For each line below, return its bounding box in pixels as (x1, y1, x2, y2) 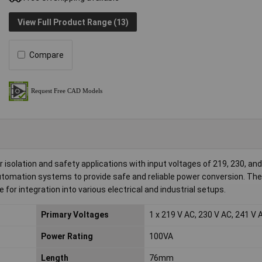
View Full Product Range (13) (17, 17, 129, 27)
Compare (29, 50, 64, 60)
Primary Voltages (40, 210, 109, 220)
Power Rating (40, 232, 93, 242)
